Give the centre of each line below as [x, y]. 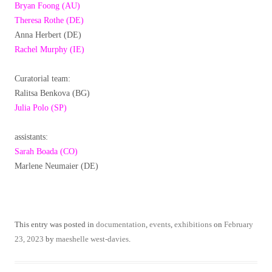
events [160, 225]
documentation [121, 225]
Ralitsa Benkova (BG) [52, 93]
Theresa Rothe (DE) [49, 21]
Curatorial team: [42, 79]
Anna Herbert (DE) [48, 35]
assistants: [31, 137]
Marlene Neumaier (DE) [56, 166]
